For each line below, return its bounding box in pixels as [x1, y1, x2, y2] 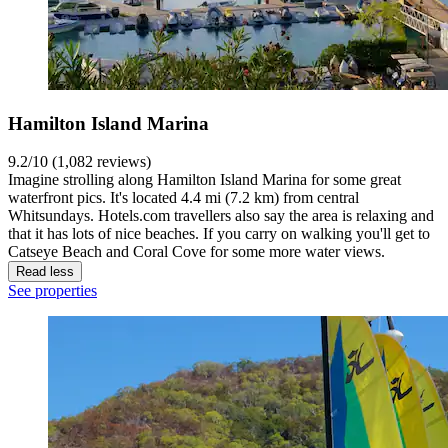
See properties [8, 282, 97, 300]
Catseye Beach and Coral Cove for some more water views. [8, 243, 385, 261]
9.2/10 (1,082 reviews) [8, 153, 151, 171]
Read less [16, 264, 74, 280]
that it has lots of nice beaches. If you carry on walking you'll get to [8, 225, 430, 243]
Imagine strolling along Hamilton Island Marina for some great [8, 171, 401, 189]
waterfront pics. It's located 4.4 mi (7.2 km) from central [8, 189, 359, 207]
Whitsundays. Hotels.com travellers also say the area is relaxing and [8, 207, 434, 225]
